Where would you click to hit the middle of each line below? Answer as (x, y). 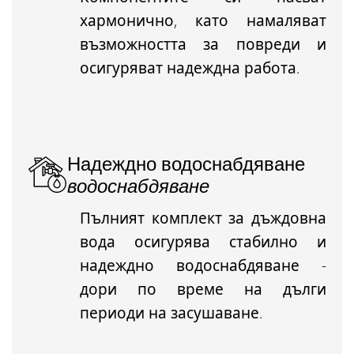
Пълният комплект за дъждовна (203, 218)
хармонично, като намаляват (203, 21)
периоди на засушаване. (171, 313)
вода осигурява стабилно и (203, 242)
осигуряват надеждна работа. (190, 68)
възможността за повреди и (203, 45)
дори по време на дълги (203, 290)
